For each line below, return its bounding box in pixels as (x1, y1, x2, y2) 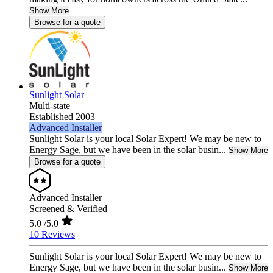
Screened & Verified (29, 204, 107, 214)
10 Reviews (29, 229, 75, 240)
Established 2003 (29, 112, 95, 122)
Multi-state (29, 101, 70, 112)
